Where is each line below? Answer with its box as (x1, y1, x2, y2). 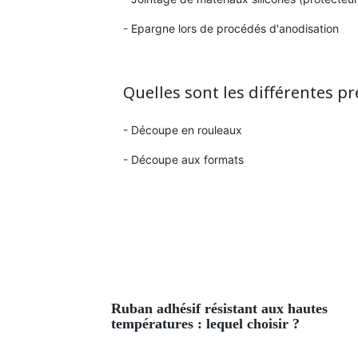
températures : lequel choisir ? (111, 315, 300, 332)
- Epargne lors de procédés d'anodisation (123, 22, 343, 36)
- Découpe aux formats (123, 153, 245, 167)
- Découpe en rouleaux (123, 123, 243, 137)
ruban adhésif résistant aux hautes (111, 300, 122, 316)
